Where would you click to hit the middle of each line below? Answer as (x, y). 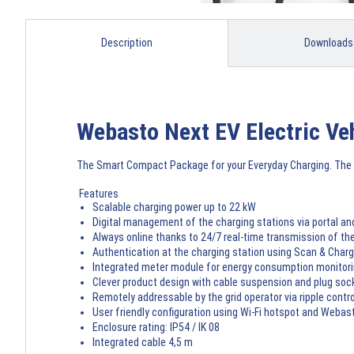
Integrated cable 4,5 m (143, 343)
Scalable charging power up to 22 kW (174, 207)
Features (99, 194)
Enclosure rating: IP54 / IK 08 (156, 328)
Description (126, 43)
